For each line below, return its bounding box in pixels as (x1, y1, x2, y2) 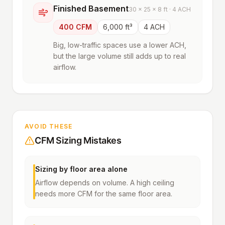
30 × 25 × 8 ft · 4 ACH (129, 5, 191, 13)
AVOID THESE (25, 122, 73, 130)
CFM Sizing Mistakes (35, 135, 122, 146)
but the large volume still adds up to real (53, 51, 186, 60)
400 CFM (59, 22, 92, 31)
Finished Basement (53, 3, 129, 14)
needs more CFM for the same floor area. (35, 189, 172, 198)
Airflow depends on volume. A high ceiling (35, 178, 174, 187)
